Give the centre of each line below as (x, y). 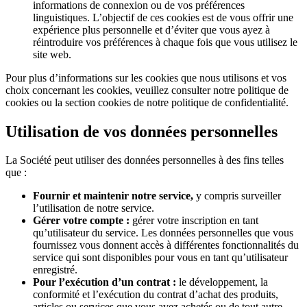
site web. (52, 54)
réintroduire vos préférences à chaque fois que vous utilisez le (165, 42)
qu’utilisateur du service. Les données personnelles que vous (163, 233)
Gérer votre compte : (81, 221)
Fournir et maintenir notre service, (113, 196)
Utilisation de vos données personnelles (142, 131)
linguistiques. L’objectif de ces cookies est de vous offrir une (163, 17)
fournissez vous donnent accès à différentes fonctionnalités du (166, 245)
